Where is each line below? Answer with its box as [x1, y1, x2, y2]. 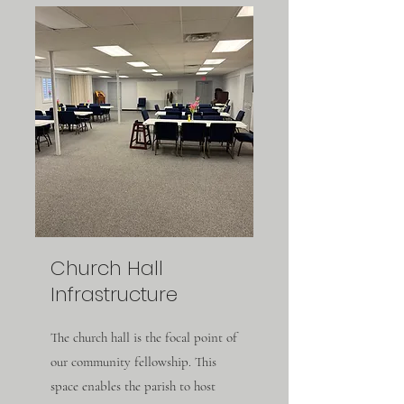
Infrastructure [50, 280, 178, 308]
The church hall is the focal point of [50, 329, 237, 345]
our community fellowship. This [50, 353, 216, 370]
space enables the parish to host [50, 378, 216, 394]
